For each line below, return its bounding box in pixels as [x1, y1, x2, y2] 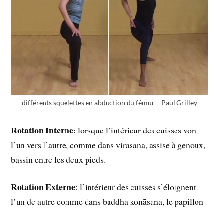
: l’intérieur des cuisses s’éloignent [75, 181, 197, 193]
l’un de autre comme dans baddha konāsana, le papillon [11, 196, 204, 208]
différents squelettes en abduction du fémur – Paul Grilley [22, 98, 197, 107]
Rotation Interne [11, 123, 74, 136]
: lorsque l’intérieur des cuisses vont [73, 124, 199, 136]
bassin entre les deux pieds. [11, 153, 106, 165]
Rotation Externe [11, 180, 76, 194]
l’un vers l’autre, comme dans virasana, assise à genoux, [11, 138, 206, 151]
